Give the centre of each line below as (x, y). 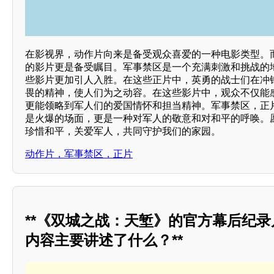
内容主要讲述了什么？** (104, 240)
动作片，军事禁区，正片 (79, 154)
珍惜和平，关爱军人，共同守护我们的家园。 (123, 131)
